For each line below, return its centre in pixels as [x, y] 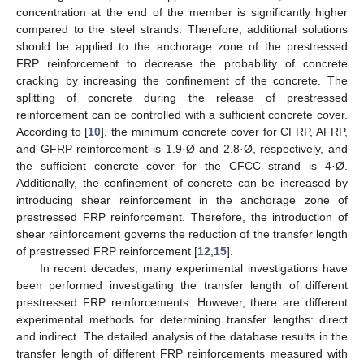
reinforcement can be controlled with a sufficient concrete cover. [182, 114]
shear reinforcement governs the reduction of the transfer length [182, 234]
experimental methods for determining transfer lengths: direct [182, 319]
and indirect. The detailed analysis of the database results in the [182, 336]
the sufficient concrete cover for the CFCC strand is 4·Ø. [182, 165]
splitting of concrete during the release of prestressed [182, 97]
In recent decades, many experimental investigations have [193, 268]
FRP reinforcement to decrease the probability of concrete [182, 63]
